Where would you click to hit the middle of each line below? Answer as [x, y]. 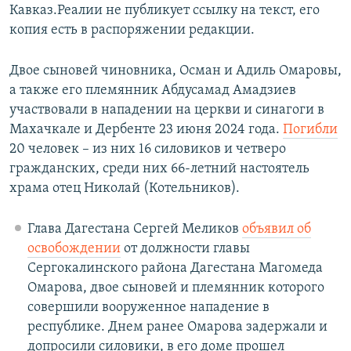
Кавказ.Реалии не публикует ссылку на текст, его [165, 11]
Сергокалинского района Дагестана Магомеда [175, 269]
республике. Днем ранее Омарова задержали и [177, 327]
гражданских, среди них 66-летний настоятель [159, 169]
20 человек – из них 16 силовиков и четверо [148, 150]
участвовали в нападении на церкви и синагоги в [167, 110]
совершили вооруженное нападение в [148, 308]
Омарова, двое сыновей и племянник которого [175, 288]
